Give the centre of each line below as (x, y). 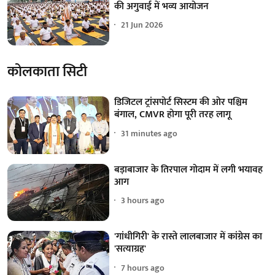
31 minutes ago (149, 133)
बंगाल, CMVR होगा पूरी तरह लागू (173, 115)
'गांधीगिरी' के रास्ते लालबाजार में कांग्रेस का (188, 237)
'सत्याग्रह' (130, 249)
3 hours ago (143, 201)
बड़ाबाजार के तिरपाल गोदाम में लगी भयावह (189, 169)
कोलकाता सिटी (47, 72)
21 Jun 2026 (142, 25)
